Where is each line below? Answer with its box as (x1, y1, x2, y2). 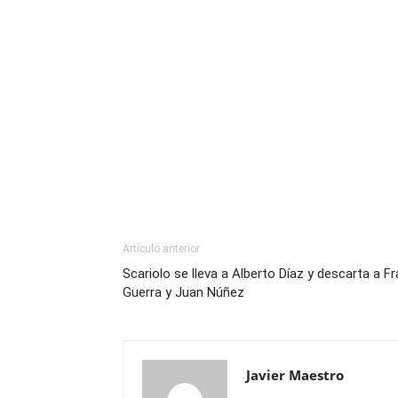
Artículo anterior (123, 243, 200, 255)
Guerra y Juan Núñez (123, 284, 244, 300)
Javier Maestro (246, 366, 344, 384)
